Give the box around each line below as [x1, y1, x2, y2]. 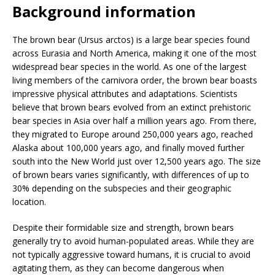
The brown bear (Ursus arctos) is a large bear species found [12, 33, 250, 45]
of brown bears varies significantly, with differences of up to [12, 168, 249, 180]
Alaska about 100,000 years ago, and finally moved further [12, 141, 244, 153]
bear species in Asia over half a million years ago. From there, [12, 114, 257, 126]
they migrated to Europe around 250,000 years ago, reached [12, 128, 253, 140]
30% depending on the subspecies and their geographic [12, 182, 231, 194]
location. [12, 195, 46, 207]
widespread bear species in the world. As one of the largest [12, 60, 247, 72]
